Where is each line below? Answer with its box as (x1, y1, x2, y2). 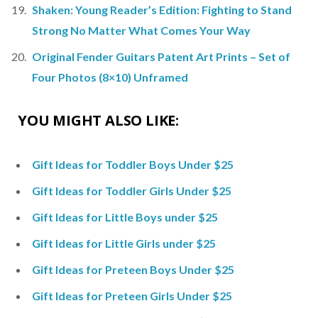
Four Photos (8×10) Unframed (32, 70, 188, 84)
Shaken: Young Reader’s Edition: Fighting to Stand (32, 3, 292, 16)
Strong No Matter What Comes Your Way (32, 23, 253, 37)
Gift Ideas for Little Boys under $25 (32, 210, 218, 224)
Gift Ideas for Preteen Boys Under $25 (32, 263, 234, 276)
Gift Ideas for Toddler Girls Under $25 (32, 184, 231, 197)
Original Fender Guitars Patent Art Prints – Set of (32, 50, 290, 63)
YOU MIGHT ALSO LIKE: (18, 111, 179, 130)
